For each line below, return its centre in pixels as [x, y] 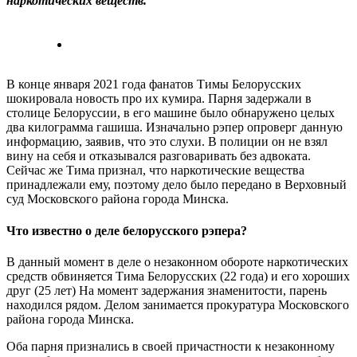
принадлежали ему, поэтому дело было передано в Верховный [177, 185]
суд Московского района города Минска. [118, 199]
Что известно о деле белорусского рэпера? [127, 230]
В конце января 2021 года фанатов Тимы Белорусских [154, 84]
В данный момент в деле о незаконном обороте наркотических [177, 261]
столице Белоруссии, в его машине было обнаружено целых [171, 113]
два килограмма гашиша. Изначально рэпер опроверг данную [175, 127]
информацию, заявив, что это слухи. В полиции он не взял [167, 142]
